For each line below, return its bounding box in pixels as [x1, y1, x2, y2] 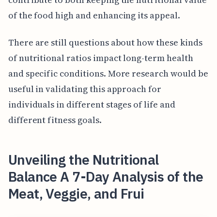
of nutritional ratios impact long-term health [8, 51, 193, 64]
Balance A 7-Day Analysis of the [8, 167, 203, 186]
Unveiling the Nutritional [8, 150, 159, 169]
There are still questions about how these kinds [8, 36, 202, 48]
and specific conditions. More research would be [8, 67, 208, 79]
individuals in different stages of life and [8, 98, 175, 110]
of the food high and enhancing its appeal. [8, 9, 180, 21]
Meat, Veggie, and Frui [8, 184, 144, 202]
